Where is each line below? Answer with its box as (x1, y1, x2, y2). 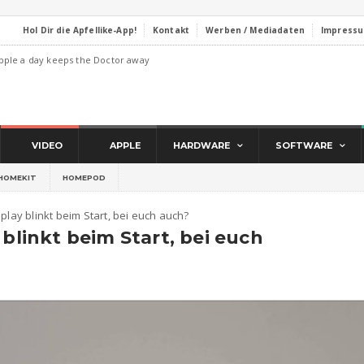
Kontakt (153, 24, 190, 36)
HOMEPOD (62, 173, 106, 182)
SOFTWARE (275, 140, 332, 151)
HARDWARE (173, 140, 230, 151)
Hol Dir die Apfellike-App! (23, 24, 137, 36)
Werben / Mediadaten (206, 24, 305, 36)
